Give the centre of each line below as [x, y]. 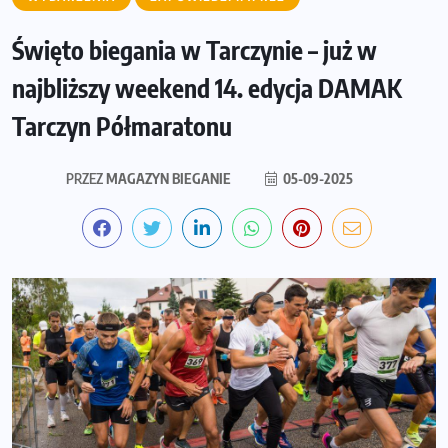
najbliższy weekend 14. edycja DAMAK [207, 87]
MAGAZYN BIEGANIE [166, 178]
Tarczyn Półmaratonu [122, 125]
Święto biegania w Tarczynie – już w [194, 49]
